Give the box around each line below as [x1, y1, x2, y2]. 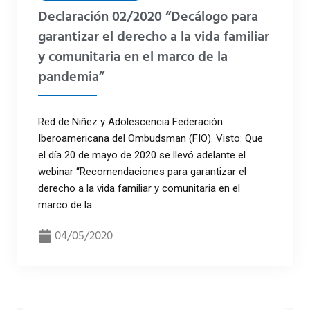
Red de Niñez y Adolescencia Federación [38, 115, 223, 128]
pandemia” [38, 66, 104, 89]
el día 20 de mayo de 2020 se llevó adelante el [38, 148, 246, 161]
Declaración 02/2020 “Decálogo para [38, 6, 258, 28]
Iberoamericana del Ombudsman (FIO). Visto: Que [38, 131, 263, 145]
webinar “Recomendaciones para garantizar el [38, 165, 246, 178]
